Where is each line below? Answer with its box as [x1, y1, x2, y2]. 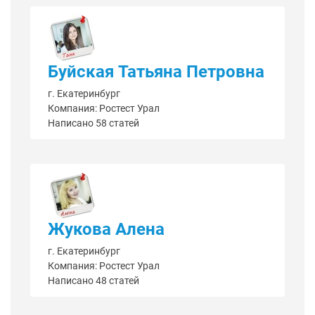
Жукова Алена [48, 219, 165, 240]
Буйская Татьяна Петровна [48, 62, 264, 82]
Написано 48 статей [48, 275, 139, 287]
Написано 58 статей [48, 117, 139, 129]
